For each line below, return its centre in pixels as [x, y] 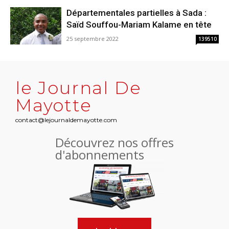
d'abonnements [100, 155]
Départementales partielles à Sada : [136, 13]
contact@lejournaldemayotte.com [66, 120]
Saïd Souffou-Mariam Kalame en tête [139, 25]
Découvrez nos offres [114, 143]
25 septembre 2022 [93, 39]
